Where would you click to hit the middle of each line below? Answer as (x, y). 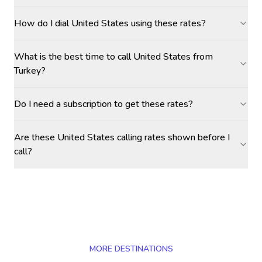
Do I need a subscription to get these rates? (104, 104)
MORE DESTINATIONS (131, 249)
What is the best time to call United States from (113, 57)
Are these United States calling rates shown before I (122, 137)
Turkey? (30, 71)
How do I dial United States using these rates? (110, 23)
